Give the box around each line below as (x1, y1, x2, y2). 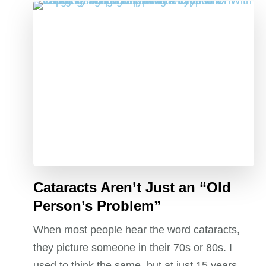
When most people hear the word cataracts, (33, 224, 240, 236)
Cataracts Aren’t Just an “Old (33, 179, 232, 196)
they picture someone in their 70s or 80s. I (33, 242, 233, 254)
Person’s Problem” (33, 198, 161, 214)
